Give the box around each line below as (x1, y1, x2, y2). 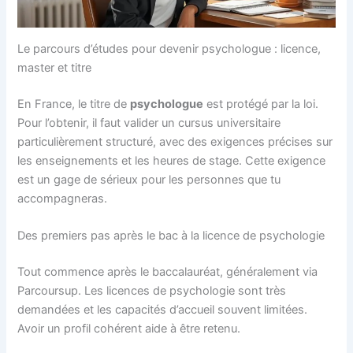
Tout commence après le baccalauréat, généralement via (17, 264, 318, 279)
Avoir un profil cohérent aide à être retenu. (17, 321, 241, 336)
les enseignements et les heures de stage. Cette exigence (17, 153, 326, 168)
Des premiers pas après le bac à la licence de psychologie (17, 228, 325, 243)
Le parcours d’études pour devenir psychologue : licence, (17, 41, 321, 56)
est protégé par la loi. (203, 96, 319, 111)
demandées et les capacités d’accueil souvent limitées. (17, 302, 308, 317)
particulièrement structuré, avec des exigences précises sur (17, 134, 333, 149)
